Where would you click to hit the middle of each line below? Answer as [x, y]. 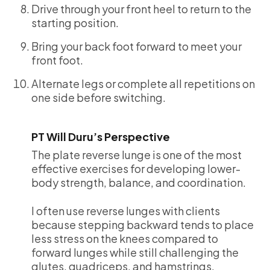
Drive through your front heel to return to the [141, 9]
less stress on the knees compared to [125, 238]
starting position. [75, 23]
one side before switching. [99, 97]
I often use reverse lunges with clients [126, 211]
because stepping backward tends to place [143, 224]
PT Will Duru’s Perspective [101, 137]
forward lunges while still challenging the [135, 252]
